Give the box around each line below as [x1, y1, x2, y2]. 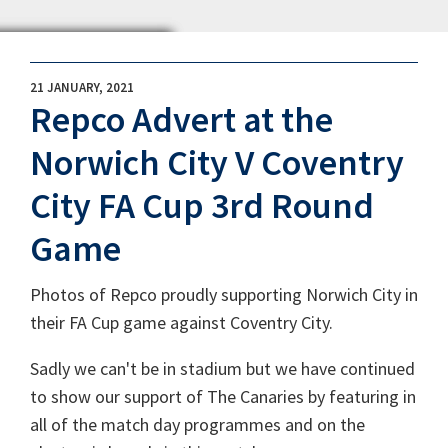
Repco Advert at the [30, 97, 333, 142]
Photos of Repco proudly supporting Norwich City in [30, 282, 418, 306]
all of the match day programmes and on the [30, 412, 365, 436]
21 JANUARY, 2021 [30, 79, 134, 96]
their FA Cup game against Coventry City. [30, 310, 333, 334]
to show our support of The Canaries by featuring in [30, 384, 416, 408]
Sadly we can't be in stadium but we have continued [30, 356, 415, 380]
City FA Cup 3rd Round [30, 183, 374, 228]
